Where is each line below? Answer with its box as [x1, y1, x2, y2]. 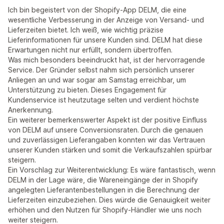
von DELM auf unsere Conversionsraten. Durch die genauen [8, 125, 203, 134]
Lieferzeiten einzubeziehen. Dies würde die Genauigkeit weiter [8, 195, 210, 204]
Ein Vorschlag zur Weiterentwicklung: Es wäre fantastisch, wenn [8, 165, 215, 174]
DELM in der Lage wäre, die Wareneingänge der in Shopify [8, 175, 198, 184]
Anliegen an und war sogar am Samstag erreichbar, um [8, 75, 186, 84]
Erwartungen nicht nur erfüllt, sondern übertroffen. [8, 45, 172, 54]
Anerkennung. [8, 105, 53, 114]
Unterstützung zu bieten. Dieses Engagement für [8, 85, 166, 94]
